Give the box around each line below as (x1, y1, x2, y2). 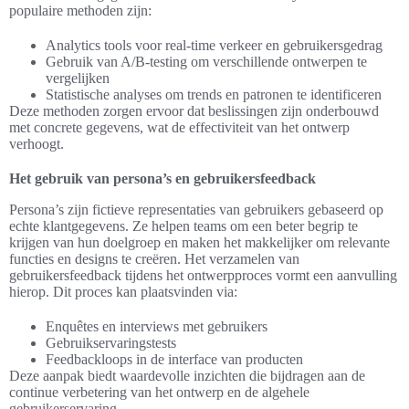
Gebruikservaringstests (46, 334, 176, 351)
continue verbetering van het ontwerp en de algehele (9, 383, 309, 400)
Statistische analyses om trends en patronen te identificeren (46, 86, 382, 102)
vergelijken (46, 69, 110, 86)
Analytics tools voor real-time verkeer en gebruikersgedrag (46, 37, 383, 53)
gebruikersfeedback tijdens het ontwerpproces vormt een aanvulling (9, 267, 397, 283)
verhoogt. (9, 135, 64, 152)
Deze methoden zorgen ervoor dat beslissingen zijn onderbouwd (9, 102, 379, 119)
